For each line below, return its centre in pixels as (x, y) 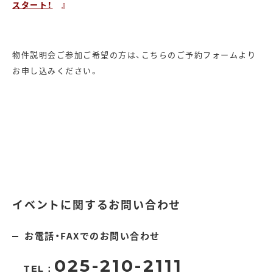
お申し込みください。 (55, 70)
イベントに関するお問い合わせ (97, 204)
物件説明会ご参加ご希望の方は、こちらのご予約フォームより (134, 54)
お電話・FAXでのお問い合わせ (92, 235)
